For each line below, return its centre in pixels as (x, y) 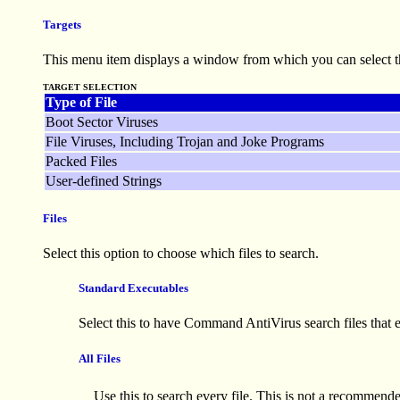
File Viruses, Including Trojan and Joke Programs (185, 141)
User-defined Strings (104, 180)
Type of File (81, 102)
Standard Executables (133, 288)
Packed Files (81, 161)
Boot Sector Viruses (102, 121)
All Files (100, 358)
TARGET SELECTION (90, 87)
